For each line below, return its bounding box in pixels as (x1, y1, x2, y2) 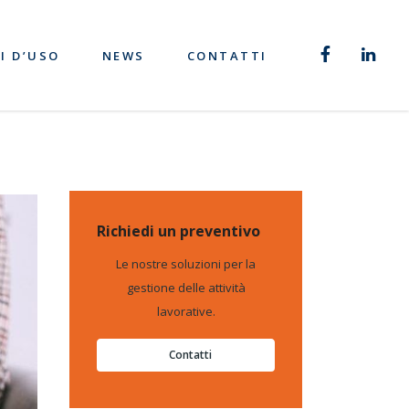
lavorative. (156, 303, 215, 320)
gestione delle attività (126, 279, 246, 296)
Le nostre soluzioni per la (116, 256, 256, 272)
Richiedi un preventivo (97, 221, 260, 241)
